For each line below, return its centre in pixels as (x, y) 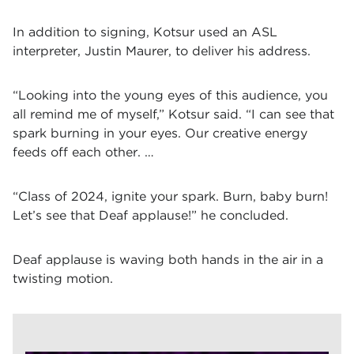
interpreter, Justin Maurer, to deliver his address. (162, 51)
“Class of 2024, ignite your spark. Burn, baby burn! (172, 196)
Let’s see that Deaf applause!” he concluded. (151, 215)
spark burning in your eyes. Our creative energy (160, 133)
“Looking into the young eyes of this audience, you (170, 95)
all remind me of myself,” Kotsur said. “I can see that (173, 114)
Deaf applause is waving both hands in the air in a (168, 260)
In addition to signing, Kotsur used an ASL (145, 32)
